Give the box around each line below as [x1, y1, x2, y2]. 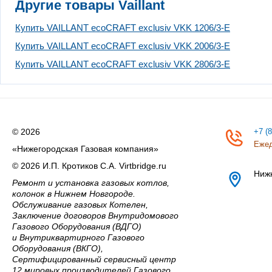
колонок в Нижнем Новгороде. [12, 188, 135, 199]
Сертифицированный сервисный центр [12, 254, 176, 264]
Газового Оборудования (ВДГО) [12, 221, 141, 231]
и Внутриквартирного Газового [12, 232, 144, 242]
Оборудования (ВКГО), [12, 243, 103, 253]
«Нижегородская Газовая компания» [12, 143, 158, 154]
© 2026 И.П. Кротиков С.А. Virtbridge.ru [12, 160, 166, 171]
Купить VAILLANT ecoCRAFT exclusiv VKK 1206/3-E [15, 22, 230, 33]
